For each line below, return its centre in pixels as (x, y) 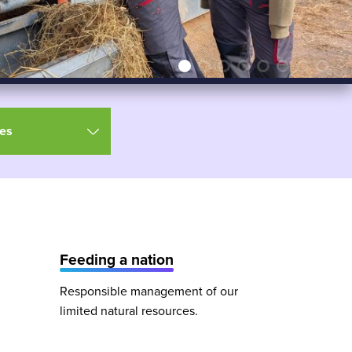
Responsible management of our (149, 292)
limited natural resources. (129, 312)
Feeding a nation (117, 260)
